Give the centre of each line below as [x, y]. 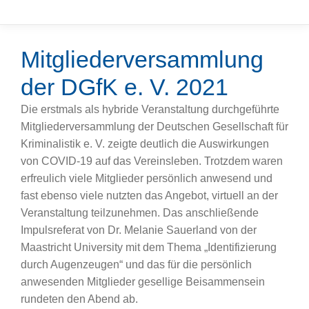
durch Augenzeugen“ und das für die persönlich [136, 265]
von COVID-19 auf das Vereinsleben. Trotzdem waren [152, 161]
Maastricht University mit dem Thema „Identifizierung [149, 247]
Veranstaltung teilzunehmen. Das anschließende [140, 213]
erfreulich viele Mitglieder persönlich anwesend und [147, 178]
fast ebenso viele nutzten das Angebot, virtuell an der [149, 196]
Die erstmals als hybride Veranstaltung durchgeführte [150, 109]
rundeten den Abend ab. [79, 299]
